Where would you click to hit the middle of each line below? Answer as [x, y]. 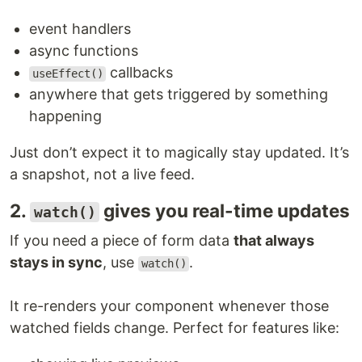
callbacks [140, 73]
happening [65, 116]
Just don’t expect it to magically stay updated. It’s [179, 153]
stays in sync [56, 263]
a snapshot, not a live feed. [102, 175]
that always [274, 241]
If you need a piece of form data [122, 241]
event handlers [80, 29]
